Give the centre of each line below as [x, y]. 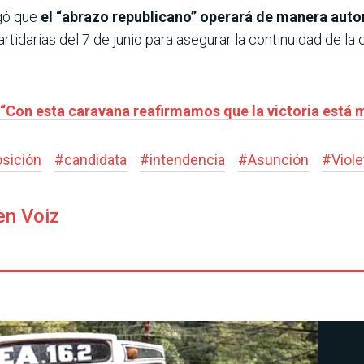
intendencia [187, 160]
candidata [95, 160]
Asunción [278, 160]
